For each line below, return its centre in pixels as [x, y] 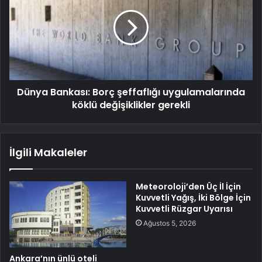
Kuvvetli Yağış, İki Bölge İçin [193, 198]
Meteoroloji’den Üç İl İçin [188, 187]
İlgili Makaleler [48, 153]
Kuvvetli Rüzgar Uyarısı [184, 209]
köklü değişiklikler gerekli [131, 105]
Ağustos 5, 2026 [170, 223]
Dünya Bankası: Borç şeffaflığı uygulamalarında [131, 92]
